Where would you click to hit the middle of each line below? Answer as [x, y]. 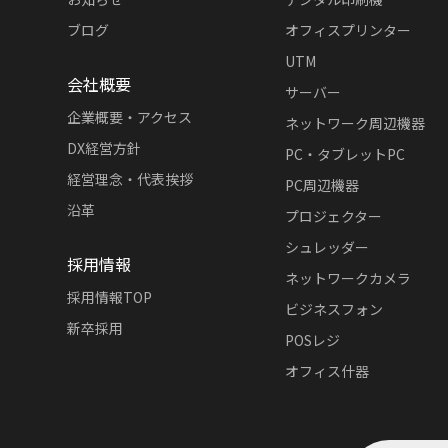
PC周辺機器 [321, 185]
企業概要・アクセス [129, 117]
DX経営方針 [104, 148]
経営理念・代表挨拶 [130, 179]
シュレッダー [326, 247]
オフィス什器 [326, 371]
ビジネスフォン [333, 309]
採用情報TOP [109, 297]
